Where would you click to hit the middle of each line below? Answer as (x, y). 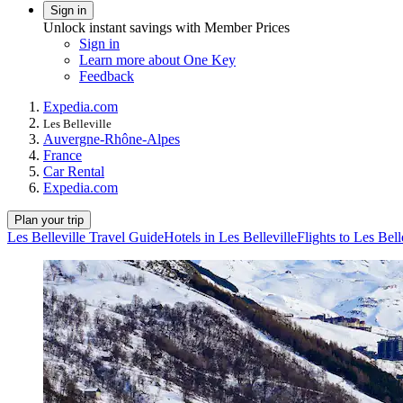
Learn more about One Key (157, 59)
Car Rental (74, 171)
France (63, 155)
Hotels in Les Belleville (230, 237)
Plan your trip (49, 219)
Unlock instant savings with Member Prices (166, 27)
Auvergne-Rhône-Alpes (112, 139)
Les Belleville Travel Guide (85, 237)
